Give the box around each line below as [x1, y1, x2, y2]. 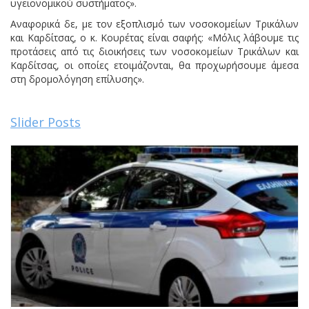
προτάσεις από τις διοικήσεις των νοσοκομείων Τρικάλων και [10, 44, 299, 58]
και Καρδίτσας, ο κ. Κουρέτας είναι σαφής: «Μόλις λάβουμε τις [10, 30, 299, 44]
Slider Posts [10, 113, 81, 130]
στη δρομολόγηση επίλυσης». [10, 72, 144, 86]
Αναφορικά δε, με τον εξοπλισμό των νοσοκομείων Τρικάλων [10, 17, 299, 30]
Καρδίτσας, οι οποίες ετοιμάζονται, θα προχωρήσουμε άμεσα [10, 58, 299, 72]
